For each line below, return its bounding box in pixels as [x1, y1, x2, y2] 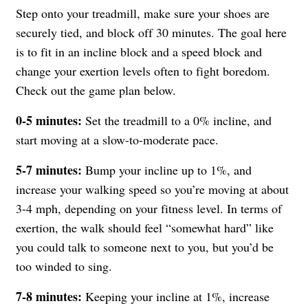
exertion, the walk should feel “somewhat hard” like [16, 219, 274, 236]
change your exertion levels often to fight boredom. [16, 62, 270, 79]
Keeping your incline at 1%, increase [82, 287, 269, 305]
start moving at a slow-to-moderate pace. [16, 131, 219, 148]
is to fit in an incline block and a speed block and [16, 43, 262, 60]
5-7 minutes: [16, 160, 82, 179]
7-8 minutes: [16, 287, 82, 305]
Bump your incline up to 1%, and [82, 161, 252, 178]
